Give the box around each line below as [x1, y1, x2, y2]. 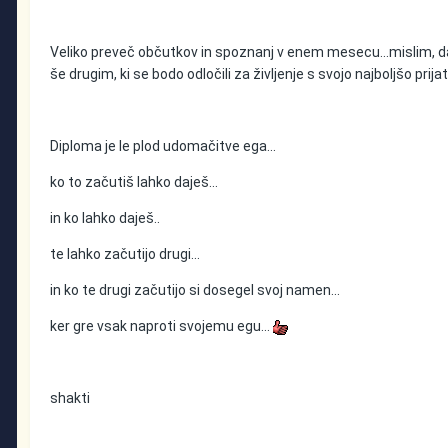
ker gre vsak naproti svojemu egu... [50, 318, 274, 335]
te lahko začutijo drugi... [50, 246, 201, 263]
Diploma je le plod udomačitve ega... [50, 138, 277, 155]
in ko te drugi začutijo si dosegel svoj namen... [50, 282, 341, 299]
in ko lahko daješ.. [50, 210, 161, 227]
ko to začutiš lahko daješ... [50, 174, 219, 191]
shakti [50, 390, 91, 407]
